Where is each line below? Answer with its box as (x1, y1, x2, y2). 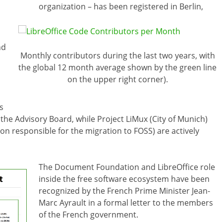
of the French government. (39, 209, 138, 220)
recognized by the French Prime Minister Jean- (39, 185, 210, 196)
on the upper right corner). (67, 73, 168, 85)
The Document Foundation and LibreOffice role (39, 161, 215, 172)
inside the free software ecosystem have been (39, 173, 210, 184)
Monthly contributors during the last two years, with (20, 50, 215, 61)
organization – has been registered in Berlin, (39, 1, 203, 12)
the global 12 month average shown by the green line (18, 61, 217, 73)
